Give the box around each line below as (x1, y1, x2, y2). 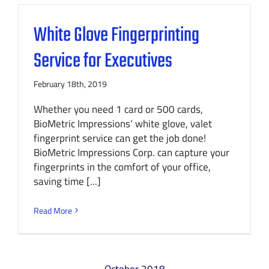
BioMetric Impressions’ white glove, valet (34, 115, 212, 131)
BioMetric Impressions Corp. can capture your (34, 144, 229, 160)
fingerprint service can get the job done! (34, 130, 206, 146)
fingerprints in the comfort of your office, (34, 159, 211, 175)
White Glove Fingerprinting (34, 20, 199, 51)
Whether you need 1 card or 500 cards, (34, 101, 203, 117)
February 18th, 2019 (34, 77, 107, 90)
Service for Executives (34, 46, 172, 77)
